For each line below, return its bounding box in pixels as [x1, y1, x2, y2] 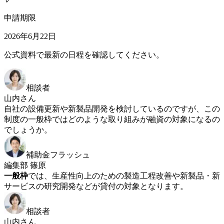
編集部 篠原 [4, 160, 46, 169]
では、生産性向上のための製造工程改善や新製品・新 [28, 171, 220, 180]
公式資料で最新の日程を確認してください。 [4, 50, 164, 59]
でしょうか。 [4, 125, 52, 134]
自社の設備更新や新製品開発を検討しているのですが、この [4, 104, 220, 113]
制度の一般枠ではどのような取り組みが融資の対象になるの [4, 114, 220, 123]
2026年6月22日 [4, 31, 56, 40]
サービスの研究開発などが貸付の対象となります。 [4, 181, 188, 190]
